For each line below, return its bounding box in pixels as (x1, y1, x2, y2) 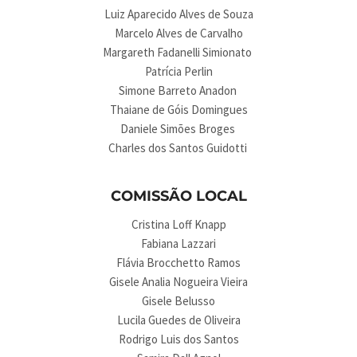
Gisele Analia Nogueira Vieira (109, 274, 248, 289)
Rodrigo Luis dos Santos (118, 331, 239, 347)
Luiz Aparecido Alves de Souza (104, 6, 253, 22)
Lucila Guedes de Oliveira (116, 312, 241, 328)
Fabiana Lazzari (141, 236, 216, 251)
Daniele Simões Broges (120, 121, 237, 136)
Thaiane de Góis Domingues (109, 102, 248, 117)
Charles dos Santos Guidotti (108, 140, 249, 155)
